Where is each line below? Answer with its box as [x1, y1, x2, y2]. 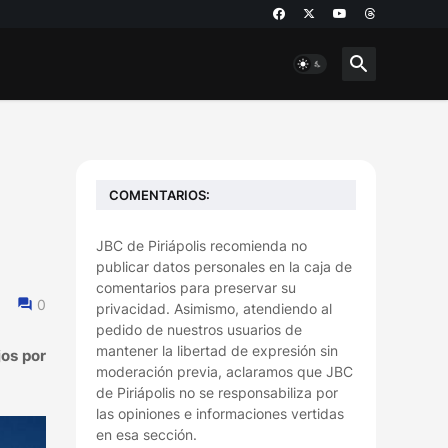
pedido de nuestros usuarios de [96, 321, 302, 338]
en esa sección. [96, 426, 197, 443]
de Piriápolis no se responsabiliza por [96, 384, 338, 401]
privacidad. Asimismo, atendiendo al [96, 300, 332, 317]
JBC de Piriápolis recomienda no [96, 237, 307, 254]
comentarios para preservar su [96, 279, 296, 296]
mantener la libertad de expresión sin [96, 342, 338, 359]
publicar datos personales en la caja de [96, 258, 352, 275]
